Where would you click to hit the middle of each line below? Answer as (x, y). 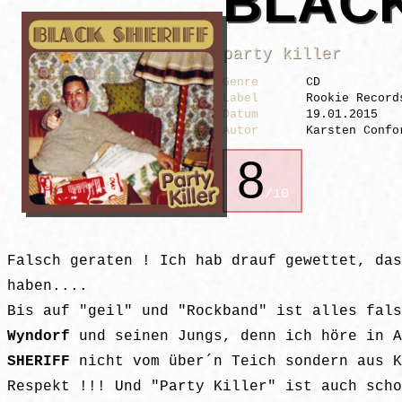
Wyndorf (39, 337)
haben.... (48, 287)
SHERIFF (39, 362)
